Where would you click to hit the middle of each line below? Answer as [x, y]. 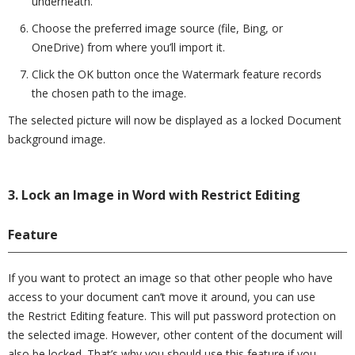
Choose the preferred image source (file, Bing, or [157, 28]
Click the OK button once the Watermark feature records [177, 74]
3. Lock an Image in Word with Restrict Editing [154, 195]
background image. [57, 139]
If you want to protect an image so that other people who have [170, 278]
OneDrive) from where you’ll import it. [128, 47]
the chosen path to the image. [109, 93]
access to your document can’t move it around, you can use [162, 297]
